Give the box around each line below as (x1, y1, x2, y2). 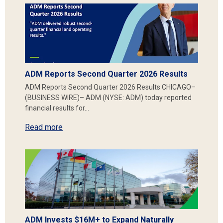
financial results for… (25, 104, 89, 112)
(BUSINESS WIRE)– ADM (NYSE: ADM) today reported (25, 94, 192, 102)
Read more (25, 122, 63, 132)
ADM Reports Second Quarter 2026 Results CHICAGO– (25, 83, 196, 91)
